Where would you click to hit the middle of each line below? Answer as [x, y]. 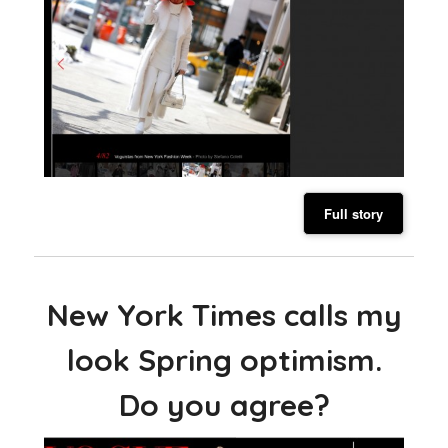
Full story [353, 213]
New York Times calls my [224, 314]
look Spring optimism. [224, 359]
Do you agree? [224, 404]
